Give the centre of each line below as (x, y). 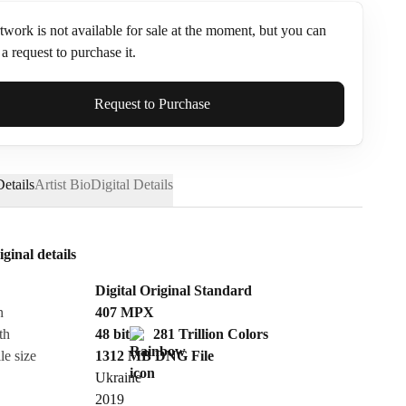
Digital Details (132, 184)
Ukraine (118, 377)
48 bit (112, 334)
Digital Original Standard (173, 290)
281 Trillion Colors (208, 334)
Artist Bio (63, 184)
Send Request (152, 392)
